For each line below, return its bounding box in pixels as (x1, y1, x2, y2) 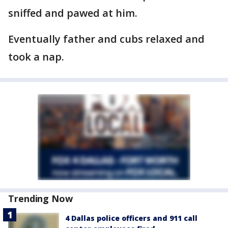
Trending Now (8, 192, 73, 205)
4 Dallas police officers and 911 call (65, 213, 197, 223)
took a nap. (8, 50, 64, 64)
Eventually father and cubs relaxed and (8, 32, 205, 46)
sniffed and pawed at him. (8, 6, 137, 20)
